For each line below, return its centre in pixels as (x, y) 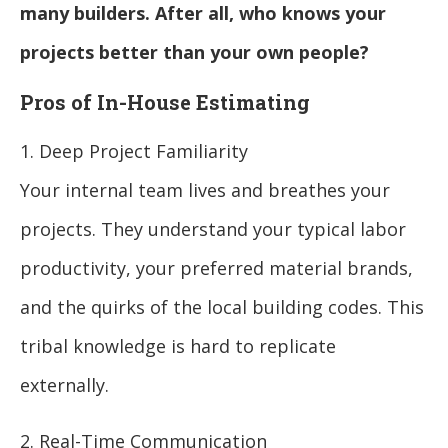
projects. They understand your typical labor (213, 229)
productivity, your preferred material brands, (216, 268)
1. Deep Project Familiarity (134, 151)
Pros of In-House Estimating (165, 102)
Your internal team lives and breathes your (205, 190)
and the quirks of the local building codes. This (222, 307)
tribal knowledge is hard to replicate (178, 346)
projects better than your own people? (194, 52)
